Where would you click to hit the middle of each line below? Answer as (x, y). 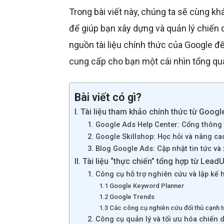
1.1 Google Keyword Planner (141, 186)
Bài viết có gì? (108, 97)
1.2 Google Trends (126, 197)
